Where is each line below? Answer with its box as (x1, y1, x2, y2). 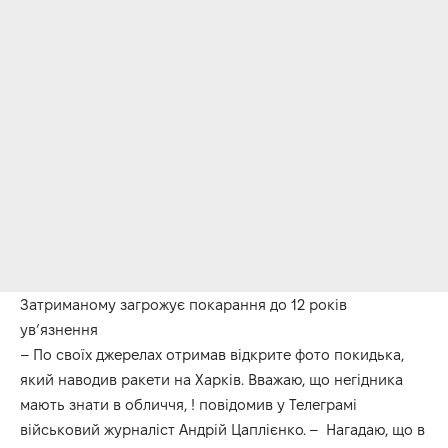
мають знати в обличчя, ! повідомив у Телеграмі (20, 395, 357, 413)
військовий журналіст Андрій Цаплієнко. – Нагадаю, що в (20, 420, 425, 438)
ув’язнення (20, 320, 98, 338)
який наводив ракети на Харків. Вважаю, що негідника (20, 370, 403, 388)
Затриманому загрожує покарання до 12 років (20, 295, 347, 313)
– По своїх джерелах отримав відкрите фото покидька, (20, 345, 404, 363)
